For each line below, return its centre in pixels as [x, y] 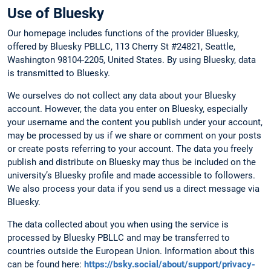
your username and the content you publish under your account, [135, 122]
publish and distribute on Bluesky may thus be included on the [132, 162]
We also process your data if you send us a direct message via [133, 188]
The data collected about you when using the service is [118, 225]
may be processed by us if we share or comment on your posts [134, 135]
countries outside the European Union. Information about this [131, 251]
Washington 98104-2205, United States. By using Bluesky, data [132, 60]
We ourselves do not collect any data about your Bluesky [122, 95]
